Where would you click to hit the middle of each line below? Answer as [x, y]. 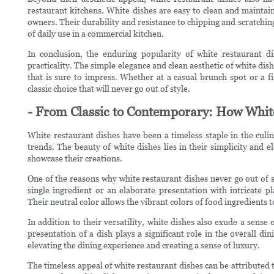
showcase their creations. [75, 158]
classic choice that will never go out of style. [109, 88]
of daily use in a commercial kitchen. [96, 33]
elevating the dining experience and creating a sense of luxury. [144, 245]
